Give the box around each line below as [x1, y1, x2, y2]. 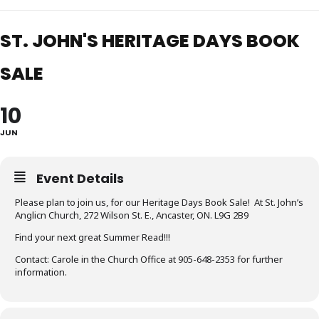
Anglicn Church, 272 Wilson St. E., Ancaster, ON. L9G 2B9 [15, 208, 249, 221]
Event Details [36, 169, 124, 187]
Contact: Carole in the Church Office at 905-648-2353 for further [15, 252, 283, 266]
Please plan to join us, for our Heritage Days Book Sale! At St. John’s [15, 195, 303, 209]
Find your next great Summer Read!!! [15, 230, 174, 244]
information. [15, 265, 67, 278]
